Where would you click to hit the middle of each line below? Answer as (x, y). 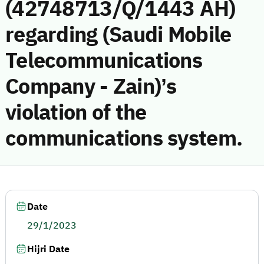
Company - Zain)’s (91, 87)
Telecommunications (104, 61)
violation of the (76, 113)
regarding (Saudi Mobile (118, 35)
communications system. (124, 138)
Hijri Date (48, 249)
